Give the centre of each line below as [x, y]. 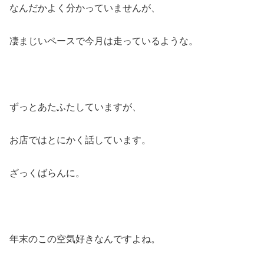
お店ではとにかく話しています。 [80, 140]
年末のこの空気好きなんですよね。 [85, 239]
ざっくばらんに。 [47, 173]
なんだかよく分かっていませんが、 [85, 8]
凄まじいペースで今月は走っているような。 [104, 41]
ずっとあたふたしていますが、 [75, 107]
